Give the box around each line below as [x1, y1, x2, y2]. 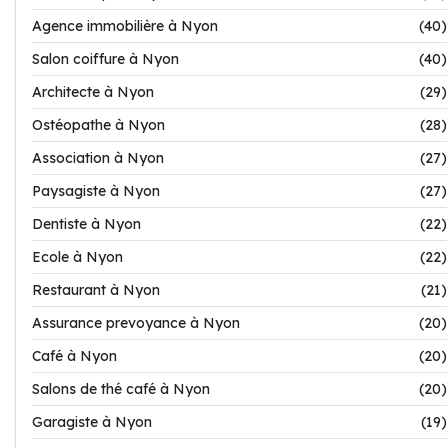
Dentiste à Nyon [32, 215, 141, 233]
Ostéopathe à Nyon [32, 116, 165, 134]
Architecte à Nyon [32, 83, 154, 101]
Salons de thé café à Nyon [32, 380, 210, 398]
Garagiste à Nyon [32, 413, 152, 431]
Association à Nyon [32, 149, 164, 167]
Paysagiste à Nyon [32, 182, 160, 200]
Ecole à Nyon [32, 248, 123, 266]
